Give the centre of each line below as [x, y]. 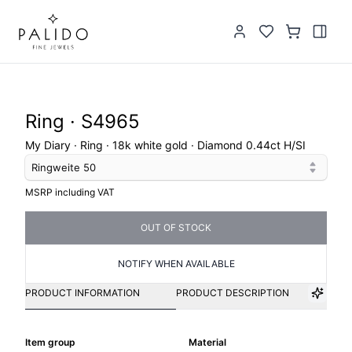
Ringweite [57, 167]
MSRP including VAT [70, 192]
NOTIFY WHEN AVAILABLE [176, 264]
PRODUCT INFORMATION [82, 293]
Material [207, 342]
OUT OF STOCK [176, 227]
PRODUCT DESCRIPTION [233, 293]
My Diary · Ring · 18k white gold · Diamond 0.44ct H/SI [165, 145]
